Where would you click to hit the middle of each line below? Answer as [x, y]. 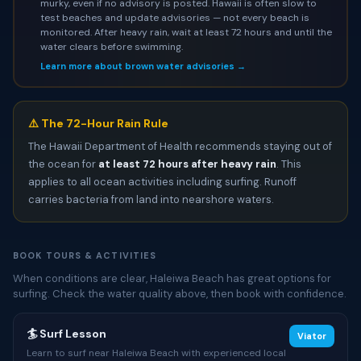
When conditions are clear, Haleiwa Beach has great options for [172, 278]
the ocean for [63, 164]
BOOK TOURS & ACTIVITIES [85, 255]
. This [289, 164]
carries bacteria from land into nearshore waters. [151, 199]
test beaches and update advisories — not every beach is [174, 17]
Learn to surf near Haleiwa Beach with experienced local [156, 353]
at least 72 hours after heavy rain [187, 164]
